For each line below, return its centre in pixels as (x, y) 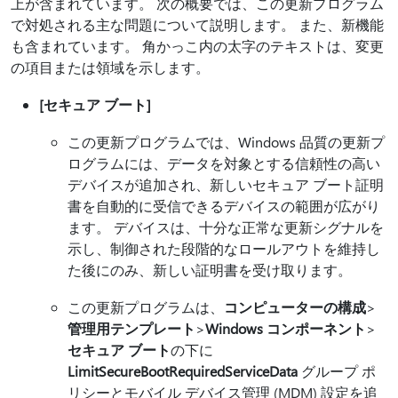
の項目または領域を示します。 (110, 67)
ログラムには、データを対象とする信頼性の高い (224, 163)
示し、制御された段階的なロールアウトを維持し (224, 248)
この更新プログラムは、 (146, 307)
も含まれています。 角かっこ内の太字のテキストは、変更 (197, 46)
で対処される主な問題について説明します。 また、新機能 (197, 24)
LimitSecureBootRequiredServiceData (183, 371)
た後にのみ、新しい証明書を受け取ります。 (210, 270)
